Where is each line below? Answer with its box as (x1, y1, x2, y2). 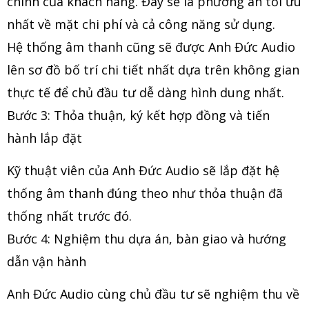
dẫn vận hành (7, 253, 86, 270)
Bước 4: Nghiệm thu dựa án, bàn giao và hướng (7, 230, 286, 248)
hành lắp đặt (7, 130, 82, 147)
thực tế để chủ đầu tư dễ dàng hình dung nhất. (7, 84, 288, 101)
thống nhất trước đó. (7, 208, 132, 225)
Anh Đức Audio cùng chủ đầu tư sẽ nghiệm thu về (7, 286, 299, 303)
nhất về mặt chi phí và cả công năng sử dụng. (7, 16, 275, 33)
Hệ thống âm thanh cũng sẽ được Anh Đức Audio (7, 39, 295, 56)
